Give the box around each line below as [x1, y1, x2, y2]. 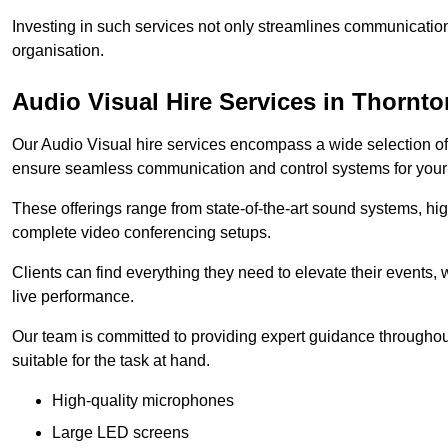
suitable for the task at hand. [12, 352, 210, 370]
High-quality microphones [52, 392, 234, 410]
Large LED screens [52, 424, 189, 442]
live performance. [12, 288, 134, 306]
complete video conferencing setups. [12, 224, 271, 242]
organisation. [12, 42, 104, 60]
